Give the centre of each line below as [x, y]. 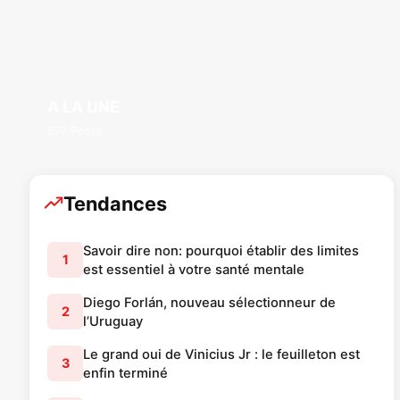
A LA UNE [83, 106]
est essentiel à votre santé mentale [194, 269]
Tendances [115, 203]
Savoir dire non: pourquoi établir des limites [221, 250]
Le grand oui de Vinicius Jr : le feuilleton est [221, 354]
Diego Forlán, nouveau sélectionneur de [209, 302]
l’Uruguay [113, 321]
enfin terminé [125, 373]
